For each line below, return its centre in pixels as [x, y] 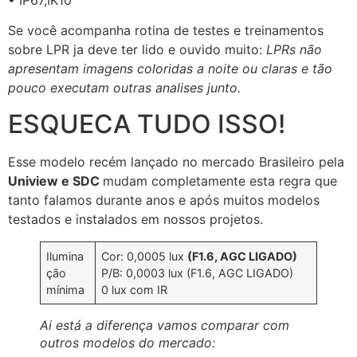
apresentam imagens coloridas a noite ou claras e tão [170, 69]
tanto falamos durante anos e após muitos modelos [164, 200]
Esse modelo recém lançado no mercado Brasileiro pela [176, 161]
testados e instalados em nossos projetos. [135, 219]
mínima [66, 289]
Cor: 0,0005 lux [145, 256]
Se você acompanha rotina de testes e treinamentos [166, 31]
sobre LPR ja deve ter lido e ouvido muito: [137, 50]
